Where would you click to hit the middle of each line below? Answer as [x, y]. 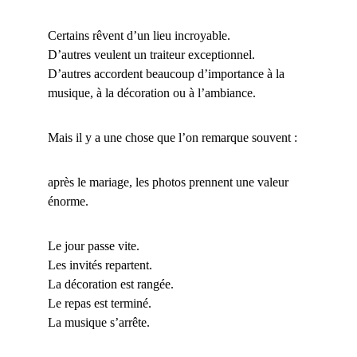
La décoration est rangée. [111, 284]
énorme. [68, 201]
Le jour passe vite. [94, 246]
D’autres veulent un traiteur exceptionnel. [151, 55]
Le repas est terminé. [100, 303]
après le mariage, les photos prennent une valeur [170, 182]
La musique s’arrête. [99, 322]
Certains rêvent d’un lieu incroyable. [139, 35]
